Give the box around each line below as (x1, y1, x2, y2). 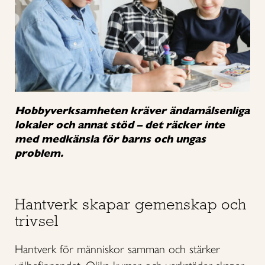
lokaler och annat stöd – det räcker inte (15, 118, 225, 131)
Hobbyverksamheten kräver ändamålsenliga (15, 104, 250, 117)
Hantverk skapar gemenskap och (15, 194, 247, 214)
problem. (15, 146, 66, 160)
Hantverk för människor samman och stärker (15, 241, 220, 256)
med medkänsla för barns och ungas (15, 132, 206, 146)
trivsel (15, 211, 63, 230)
